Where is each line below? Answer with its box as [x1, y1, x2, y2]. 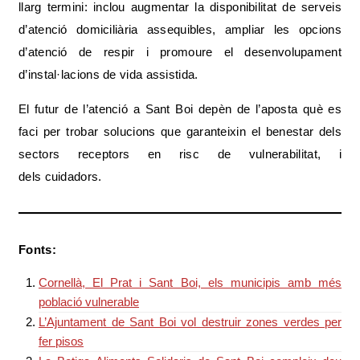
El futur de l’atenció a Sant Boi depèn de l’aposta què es [18, 102, 342, 116]
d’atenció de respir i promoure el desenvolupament [18, 45, 342, 59]
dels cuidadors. [18, 170, 105, 183]
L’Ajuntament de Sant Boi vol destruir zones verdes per [39, 315, 342, 329]
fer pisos [39, 334, 84, 348]
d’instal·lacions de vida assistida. [18, 67, 202, 81]
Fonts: [18, 243, 60, 256]
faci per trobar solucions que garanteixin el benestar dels [18, 125, 342, 138]
